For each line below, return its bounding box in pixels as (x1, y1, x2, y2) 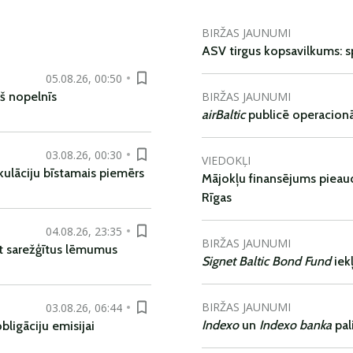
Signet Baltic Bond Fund (202, 254, 334, 269)
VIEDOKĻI (202, 152, 251, 168)
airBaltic (202, 107, 245, 122)
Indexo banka (259, 318, 332, 333)
